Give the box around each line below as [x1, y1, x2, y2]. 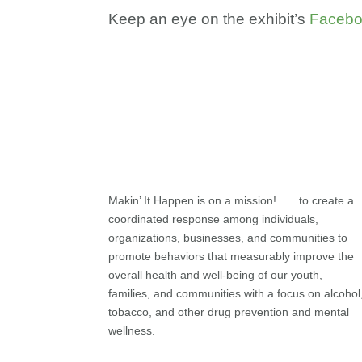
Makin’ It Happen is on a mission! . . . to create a [108, 193, 355, 207]
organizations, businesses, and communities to [108, 230, 348, 244]
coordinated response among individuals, [108, 212, 319, 225]
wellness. [108, 323, 156, 337]
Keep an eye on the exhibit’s [108, 10, 310, 27]
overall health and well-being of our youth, [108, 267, 323, 281]
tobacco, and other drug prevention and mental [108, 305, 350, 318]
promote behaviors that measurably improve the [108, 249, 355, 263]
